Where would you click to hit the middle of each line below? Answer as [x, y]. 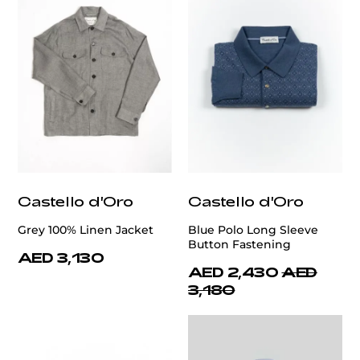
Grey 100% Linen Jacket [86, 230]
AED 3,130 [61, 258]
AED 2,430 [233, 272]
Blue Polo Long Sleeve [253, 230]
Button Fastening [239, 245]
